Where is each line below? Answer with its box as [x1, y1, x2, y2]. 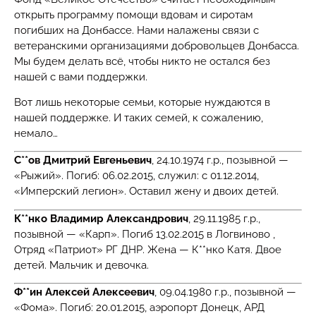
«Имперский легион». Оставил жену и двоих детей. [14, 185, 279, 198]
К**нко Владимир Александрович [14, 212, 188, 225]
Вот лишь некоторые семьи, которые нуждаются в [14, 96, 270, 109]
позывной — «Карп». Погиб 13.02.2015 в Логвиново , [14, 227, 275, 241]
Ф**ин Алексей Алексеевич [14, 286, 154, 299]
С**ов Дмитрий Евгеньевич [14, 154, 152, 167]
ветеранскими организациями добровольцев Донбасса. [14, 39, 299, 52]
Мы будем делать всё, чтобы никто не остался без [14, 54, 270, 68]
